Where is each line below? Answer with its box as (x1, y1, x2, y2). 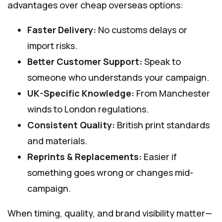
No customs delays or (96, 24, 187, 36)
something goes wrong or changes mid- (27, 166, 193, 179)
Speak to (142, 55, 181, 68)
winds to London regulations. (27, 103, 149, 115)
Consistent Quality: (27, 119, 115, 131)
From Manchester (134, 87, 210, 100)
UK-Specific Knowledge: (27, 87, 134, 100)
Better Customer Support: (27, 55, 142, 68)
